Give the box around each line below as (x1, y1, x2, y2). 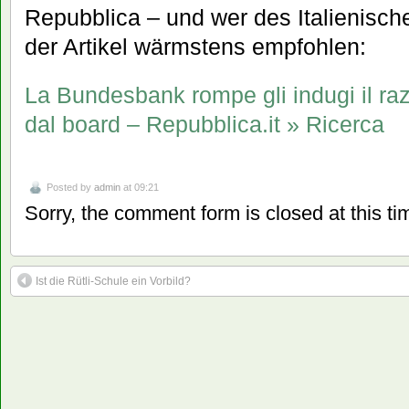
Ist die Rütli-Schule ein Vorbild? (36, 274, 191, 288)
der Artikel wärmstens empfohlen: (25, 33, 366, 59)
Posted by (47, 181, 94, 193)
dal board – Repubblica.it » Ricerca (25, 110, 384, 137)
